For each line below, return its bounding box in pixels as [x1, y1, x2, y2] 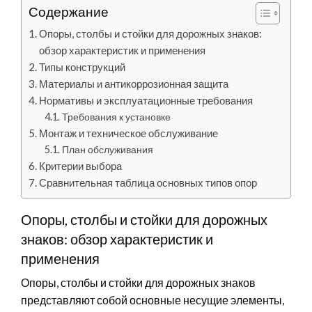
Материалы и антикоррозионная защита [39, 77, 229, 90]
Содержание [29, 3, 109, 20]
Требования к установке [61, 110, 171, 123]
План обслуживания [61, 143, 153, 155]
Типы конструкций [39, 60, 126, 73]
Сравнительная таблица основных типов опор [39, 175, 258, 189]
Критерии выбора [39, 159, 123, 172]
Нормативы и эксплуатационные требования [39, 93, 253, 107]
